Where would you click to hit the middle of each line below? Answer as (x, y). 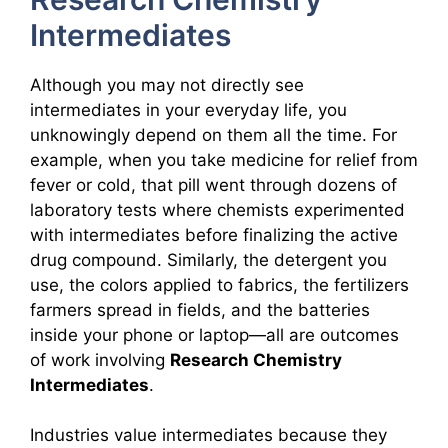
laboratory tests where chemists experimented (217, 209)
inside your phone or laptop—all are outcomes (214, 334)
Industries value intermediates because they (208, 435)
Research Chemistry (256, 359)
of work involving (100, 359)
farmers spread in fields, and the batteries (200, 309)
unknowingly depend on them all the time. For (213, 134)
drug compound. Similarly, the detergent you (208, 259)
